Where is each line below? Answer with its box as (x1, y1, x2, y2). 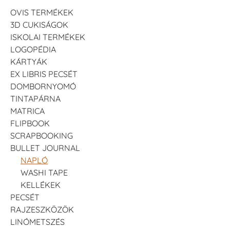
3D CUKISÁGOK (10, 20, 68, 30)
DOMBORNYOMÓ (10, 81, 76, 92)
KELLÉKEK (21, 180, 61, 190)
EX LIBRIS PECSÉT (10, 69, 78, 80)
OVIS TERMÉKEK (10, 7, 73, 18)
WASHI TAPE (21, 167, 68, 178)
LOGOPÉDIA (10, 44, 56, 55)
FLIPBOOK (10, 118, 50, 129)
